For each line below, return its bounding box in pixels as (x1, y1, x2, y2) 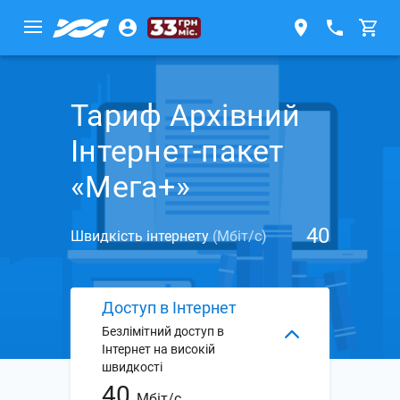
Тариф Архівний (71, 96, 301, 133)
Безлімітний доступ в (102, 324, 224, 338)
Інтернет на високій (102, 342, 215, 356)
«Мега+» (71, 168, 190, 204)
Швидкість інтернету (71, 227, 212, 245)
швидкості (102, 360, 162, 374)
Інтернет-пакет (71, 132, 284, 169)
